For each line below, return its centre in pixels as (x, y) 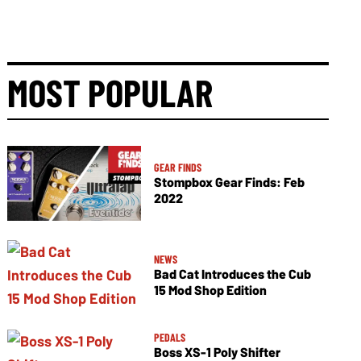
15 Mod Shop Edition (210, 290)
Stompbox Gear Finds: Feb (229, 182)
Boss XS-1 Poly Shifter (217, 351)
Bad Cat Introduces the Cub (232, 274)
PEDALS (169, 337)
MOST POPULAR (110, 91)
